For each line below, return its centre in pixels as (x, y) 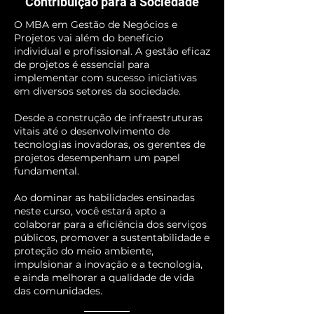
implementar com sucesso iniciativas (105, 78)
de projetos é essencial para (82, 64)
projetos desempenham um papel (97, 158)
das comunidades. (58, 291)
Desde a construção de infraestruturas (108, 118)
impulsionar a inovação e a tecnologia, (108, 264)
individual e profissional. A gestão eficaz (112, 51)
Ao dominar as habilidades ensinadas (104, 198)
